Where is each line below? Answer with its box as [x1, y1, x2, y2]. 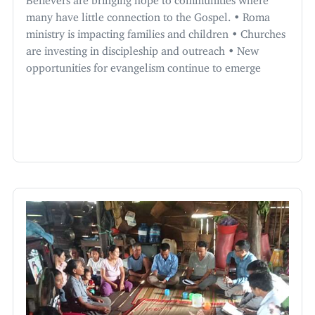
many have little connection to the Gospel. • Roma [26, 10, 270, 19]
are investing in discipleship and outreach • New [26, 44, 259, 53]
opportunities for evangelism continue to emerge [26, 60, 261, 70]
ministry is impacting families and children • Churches [26, 27, 285, 36]
